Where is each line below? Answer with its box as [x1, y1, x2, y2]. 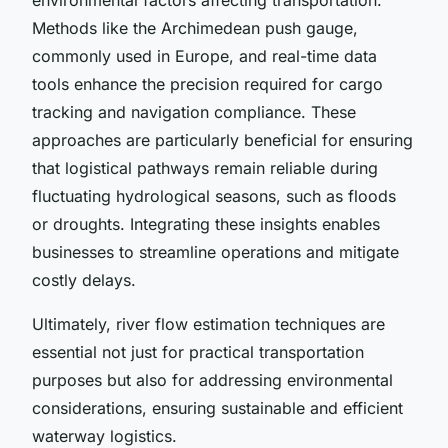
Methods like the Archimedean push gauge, [32, 17, 358, 38]
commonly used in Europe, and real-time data [32, 45, 377, 66]
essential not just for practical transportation [32, 341, 364, 362]
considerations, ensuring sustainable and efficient [32, 397, 403, 418]
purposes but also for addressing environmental [32, 369, 393, 390]
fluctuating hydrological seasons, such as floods [32, 185, 396, 206]
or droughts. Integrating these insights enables [32, 213, 380, 234]
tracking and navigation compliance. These [32, 101, 356, 122]
